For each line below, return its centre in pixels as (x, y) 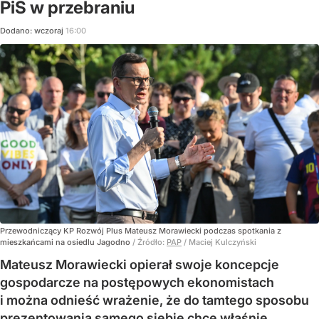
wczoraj (50, 30)
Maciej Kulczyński (223, 242)
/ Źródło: (150, 242)
